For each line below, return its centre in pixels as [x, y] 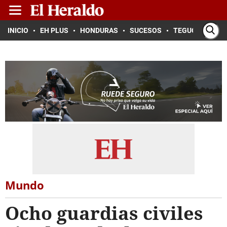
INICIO [18, 30]
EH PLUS [54, 30]
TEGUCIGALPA [197, 30]
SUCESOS [146, 30]
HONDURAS [99, 30]
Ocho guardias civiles [104, 213]
